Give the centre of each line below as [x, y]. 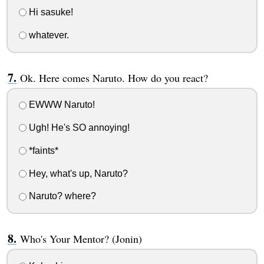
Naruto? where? [61, 196]
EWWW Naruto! [60, 105]
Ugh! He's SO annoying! [78, 128]
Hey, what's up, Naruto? [77, 173]
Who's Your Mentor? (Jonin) [81, 239]
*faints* [42, 150]
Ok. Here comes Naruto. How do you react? [114, 77]
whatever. [47, 35]
